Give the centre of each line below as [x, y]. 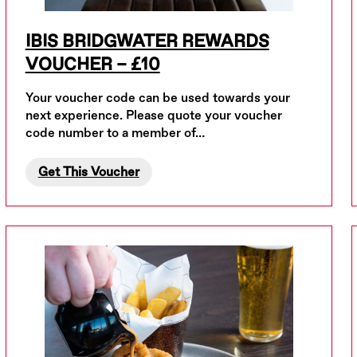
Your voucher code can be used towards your [157, 98]
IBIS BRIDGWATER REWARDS [147, 41]
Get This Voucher [88, 172]
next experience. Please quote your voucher [153, 116]
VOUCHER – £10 [92, 65]
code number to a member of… [115, 133]
